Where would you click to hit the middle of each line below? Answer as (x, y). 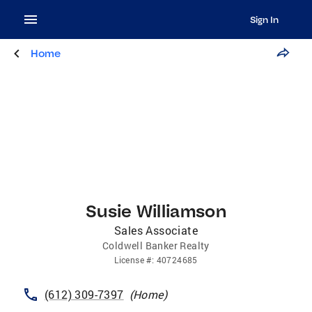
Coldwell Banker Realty (156, 245)
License (129, 260)
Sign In (264, 19)
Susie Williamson (156, 211)
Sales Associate (156, 230)
